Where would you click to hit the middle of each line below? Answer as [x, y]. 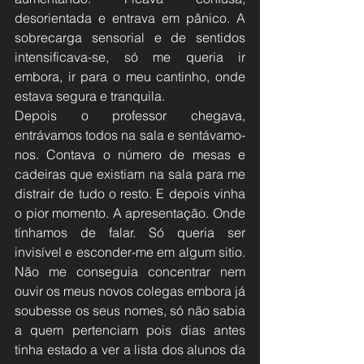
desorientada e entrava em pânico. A [130, 17]
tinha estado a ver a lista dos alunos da [130, 349]
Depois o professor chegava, [130, 115]
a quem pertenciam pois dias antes [130, 329]
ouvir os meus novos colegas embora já [130, 290]
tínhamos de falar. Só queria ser [130, 232]
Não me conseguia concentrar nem [130, 271]
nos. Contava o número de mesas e [130, 154]
